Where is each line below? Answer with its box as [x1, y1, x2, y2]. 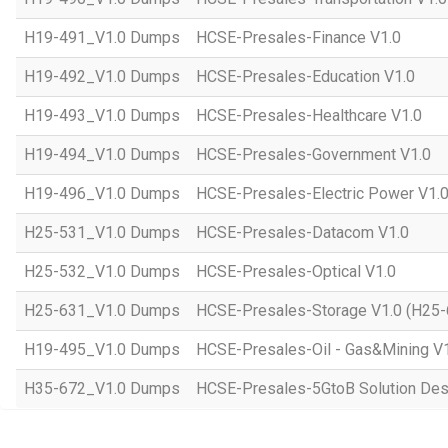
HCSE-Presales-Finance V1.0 [196, 28, 401, 47]
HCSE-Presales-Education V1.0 [196, 67, 415, 86]
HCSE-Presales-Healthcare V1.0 [196, 106, 422, 125]
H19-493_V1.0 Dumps [24, 106, 180, 125]
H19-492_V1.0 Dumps [24, 67, 180, 86]
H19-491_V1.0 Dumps [24, 28, 180, 47]
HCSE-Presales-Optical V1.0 [196, 262, 396, 281]
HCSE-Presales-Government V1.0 [196, 145, 431, 164]
